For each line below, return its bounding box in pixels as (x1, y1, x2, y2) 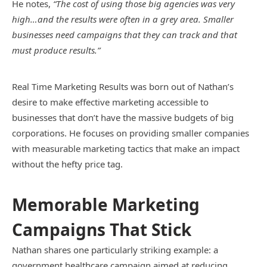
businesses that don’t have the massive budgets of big (12, 111, 234, 123)
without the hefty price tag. (12, 157, 123, 170)
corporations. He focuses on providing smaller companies (12, 126, 249, 139)
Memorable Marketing (12, 193, 200, 216)
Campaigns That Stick (12, 218, 191, 241)
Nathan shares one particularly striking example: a (12, 244, 218, 256)
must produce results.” (12, 44, 100, 56)
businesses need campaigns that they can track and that (12, 29, 237, 41)
